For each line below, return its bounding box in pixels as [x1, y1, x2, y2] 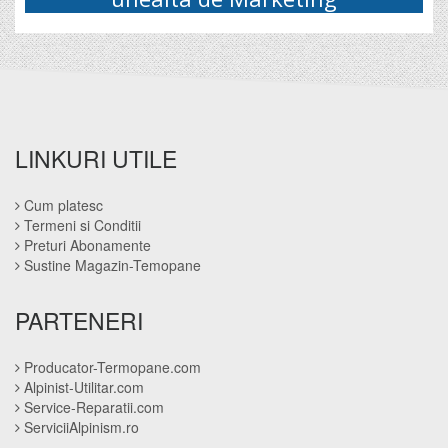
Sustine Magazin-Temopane [20, 254, 201, 275]
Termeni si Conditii [20, 214, 141, 235]
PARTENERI [15, 303, 143, 337]
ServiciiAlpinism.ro [20, 416, 139, 437]
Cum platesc [20, 194, 103, 215]
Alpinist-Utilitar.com [20, 376, 144, 397]
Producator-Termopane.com [20, 356, 201, 377]
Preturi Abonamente [20, 234, 151, 255]
